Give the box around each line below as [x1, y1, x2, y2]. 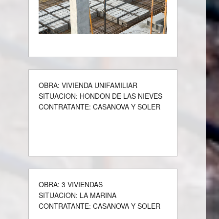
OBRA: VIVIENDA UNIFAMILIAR [39, 80, 138, 90]
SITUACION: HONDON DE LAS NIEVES [39, 91, 163, 101]
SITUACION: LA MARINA [39, 190, 117, 200]
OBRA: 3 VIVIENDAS [39, 179, 103, 190]
